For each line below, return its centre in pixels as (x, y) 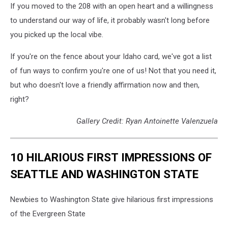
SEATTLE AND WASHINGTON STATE (104, 174)
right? (20, 99)
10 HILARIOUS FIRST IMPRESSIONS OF (111, 158)
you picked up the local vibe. (57, 34)
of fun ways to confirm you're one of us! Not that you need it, (113, 70)
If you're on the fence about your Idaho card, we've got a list (111, 56)
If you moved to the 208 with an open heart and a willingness (112, 6)
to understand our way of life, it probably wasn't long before (110, 20)
